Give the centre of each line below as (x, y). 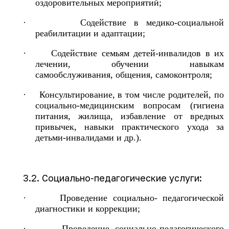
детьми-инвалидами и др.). (88, 138)
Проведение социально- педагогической (142, 198)
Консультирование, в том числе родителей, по (132, 95)
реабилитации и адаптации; (90, 33)
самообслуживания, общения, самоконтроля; (123, 75)
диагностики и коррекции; (87, 209)
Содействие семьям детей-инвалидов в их (138, 53)
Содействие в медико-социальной (152, 22)
